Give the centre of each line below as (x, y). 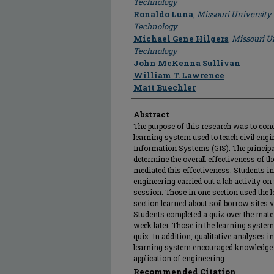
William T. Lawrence (179, 75)
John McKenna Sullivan (187, 63)
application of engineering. (180, 258)
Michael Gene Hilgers (181, 39)
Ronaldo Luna (163, 14)
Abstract (151, 114)
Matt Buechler (165, 87)
